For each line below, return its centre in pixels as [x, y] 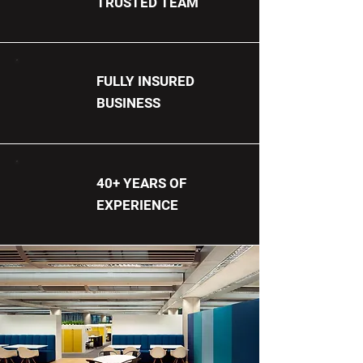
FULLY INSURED [145, 81]
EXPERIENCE [137, 205]
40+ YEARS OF [141, 183]
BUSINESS [128, 103]
